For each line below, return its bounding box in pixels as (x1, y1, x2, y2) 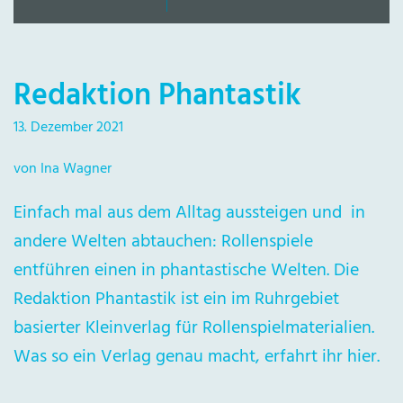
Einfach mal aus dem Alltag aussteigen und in (13, 199, 365, 228)
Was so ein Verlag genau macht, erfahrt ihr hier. (13, 343, 380, 372)
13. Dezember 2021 (13, 116, 123, 139)
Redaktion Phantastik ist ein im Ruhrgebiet (13, 285, 339, 314)
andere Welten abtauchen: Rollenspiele (13, 228, 313, 256)
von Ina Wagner (13, 157, 112, 181)
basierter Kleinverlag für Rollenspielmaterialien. (13, 314, 374, 343)
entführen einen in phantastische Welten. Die (13, 256, 359, 285)
